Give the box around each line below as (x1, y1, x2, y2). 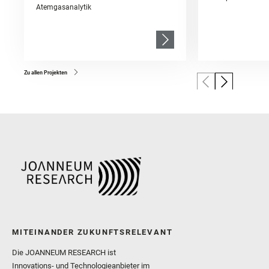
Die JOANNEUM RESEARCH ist (12, 248, 116, 258)
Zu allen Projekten (24, 70, 67, 76)
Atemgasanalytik (36, 3, 91, 12)
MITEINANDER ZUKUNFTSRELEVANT (12, 228, 173, 237)
